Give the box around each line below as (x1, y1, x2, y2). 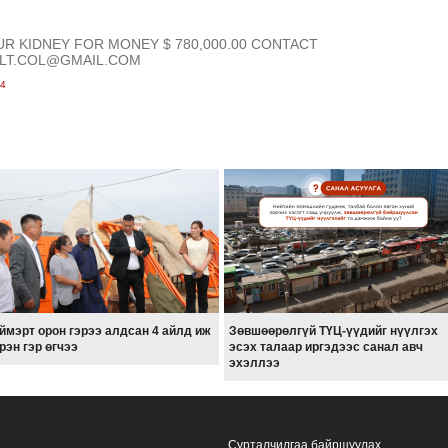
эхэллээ (228, 356, 280, 371)
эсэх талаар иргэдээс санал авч (228, 340, 423, 355)
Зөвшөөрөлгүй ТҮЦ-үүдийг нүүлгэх (228, 324, 438, 339)
